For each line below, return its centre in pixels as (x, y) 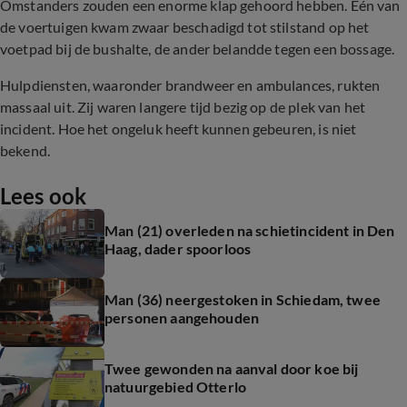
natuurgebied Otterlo (175, 387)
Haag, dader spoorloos (178, 248)
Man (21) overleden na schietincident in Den (250, 230)
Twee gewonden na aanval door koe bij (232, 368)
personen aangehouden (182, 318)
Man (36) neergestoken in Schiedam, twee (243, 299)
